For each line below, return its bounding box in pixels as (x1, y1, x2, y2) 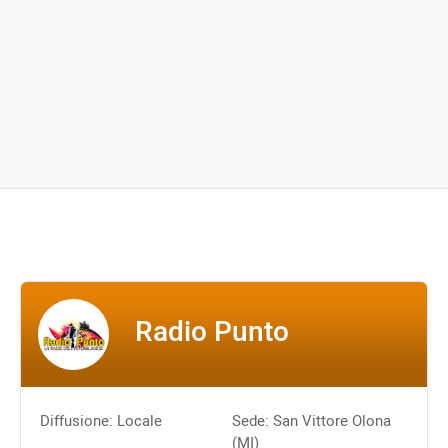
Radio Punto (135, 311, 290, 353)
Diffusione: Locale (39, 410, 162, 433)
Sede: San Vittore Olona (231, 410, 391, 433)
